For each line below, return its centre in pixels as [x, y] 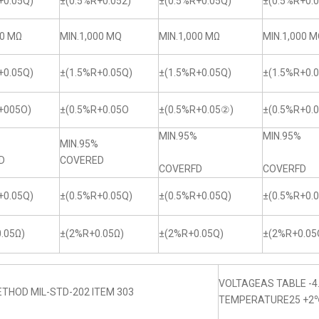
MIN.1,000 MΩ [189, 36]
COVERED [82, 160]
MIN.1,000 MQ [91, 36]
